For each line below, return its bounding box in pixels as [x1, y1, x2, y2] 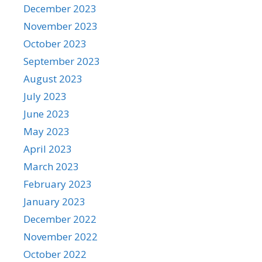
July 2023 [23, 89, 67, 103]
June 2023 [23, 107, 70, 120]
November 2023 [23, 19, 98, 33]
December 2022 [23, 212, 96, 226]
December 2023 [23, 2, 96, 15]
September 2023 [23, 54, 100, 68]
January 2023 [23, 195, 85, 208]
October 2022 [23, 247, 87, 261]
